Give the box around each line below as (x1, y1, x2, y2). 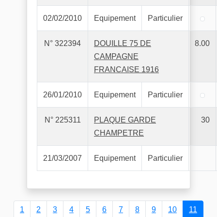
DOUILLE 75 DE (94, 39, 151, 47)
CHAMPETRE (94, 129, 144, 137)
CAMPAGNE (94, 52, 139, 61)
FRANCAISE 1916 (94, 65, 159, 74)
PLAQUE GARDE (94, 116, 156, 124)
